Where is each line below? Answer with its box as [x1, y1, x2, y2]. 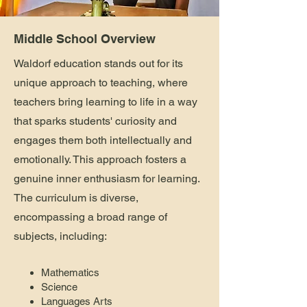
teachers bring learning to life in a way [14, 95, 197, 108]
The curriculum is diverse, [14, 191, 138, 204]
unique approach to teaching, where [14, 76, 188, 89]
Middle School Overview [14, 32, 156, 46]
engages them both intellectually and [14, 134, 192, 147]
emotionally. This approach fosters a [14, 153, 186, 166]
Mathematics [41, 267, 99, 278]
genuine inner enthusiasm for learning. [14, 172, 199, 185]
